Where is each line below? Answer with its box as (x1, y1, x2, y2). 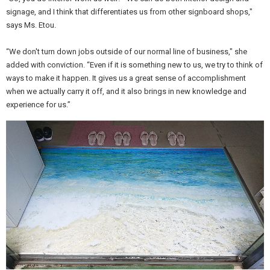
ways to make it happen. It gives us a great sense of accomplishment (6, 74, 246, 83)
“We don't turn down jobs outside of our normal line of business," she (6, 47, 247, 56)
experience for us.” (6, 100, 71, 109)
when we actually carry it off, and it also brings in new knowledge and (6, 87, 246, 96)
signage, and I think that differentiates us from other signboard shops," (6, 7, 253, 16)
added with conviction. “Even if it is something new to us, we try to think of (6, 60, 263, 69)
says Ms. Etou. (6, 20, 56, 30)
